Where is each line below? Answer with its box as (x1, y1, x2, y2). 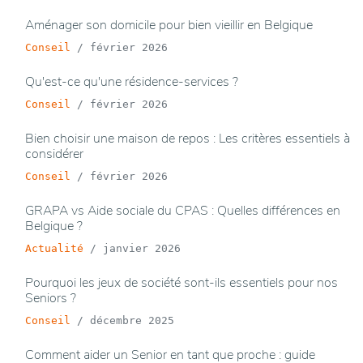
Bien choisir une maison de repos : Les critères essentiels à (25, 130, 350, 148)
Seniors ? (25, 289, 76, 308)
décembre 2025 (90, 314, 174, 327)
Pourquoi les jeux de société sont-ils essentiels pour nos (25, 274, 338, 293)
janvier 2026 (103, 242, 181, 255)
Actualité (25, 242, 83, 255)
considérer (25, 145, 83, 164)
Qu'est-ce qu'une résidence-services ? (25, 73, 238, 92)
